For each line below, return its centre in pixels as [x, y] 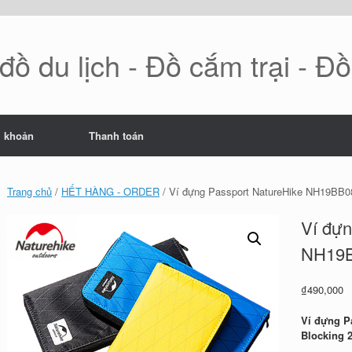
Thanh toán [116, 136]
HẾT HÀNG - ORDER [111, 191]
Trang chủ [30, 191]
